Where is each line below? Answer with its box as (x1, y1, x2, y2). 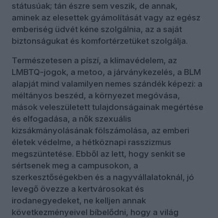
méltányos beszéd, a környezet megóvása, (12, 90, 180, 100)
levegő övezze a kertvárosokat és (12, 183, 144, 194)
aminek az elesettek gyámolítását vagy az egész (12, 12, 200, 22)
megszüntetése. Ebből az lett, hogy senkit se (12, 148, 185, 159)
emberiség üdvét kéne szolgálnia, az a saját (12, 24, 182, 34)
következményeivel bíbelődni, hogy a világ (12, 207, 179, 217)
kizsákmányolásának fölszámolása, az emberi (12, 125, 189, 135)
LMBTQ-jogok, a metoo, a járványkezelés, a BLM (12, 67, 201, 77)
